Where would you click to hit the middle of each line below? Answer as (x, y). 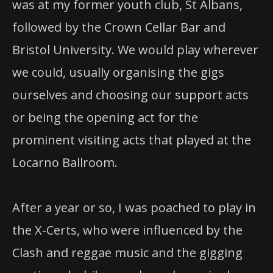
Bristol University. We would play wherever (135, 50)
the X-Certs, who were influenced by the (127, 230)
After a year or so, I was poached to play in (134, 208)
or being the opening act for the (105, 118)
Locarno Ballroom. (65, 163)
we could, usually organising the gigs (118, 73)
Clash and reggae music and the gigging (127, 253)
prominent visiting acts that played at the (132, 140)
